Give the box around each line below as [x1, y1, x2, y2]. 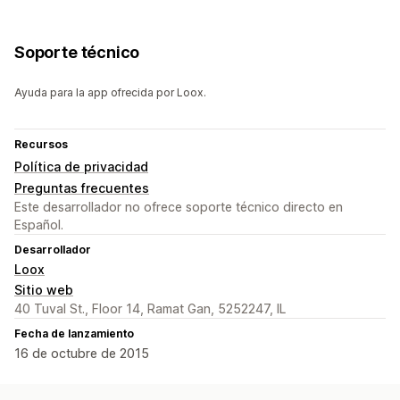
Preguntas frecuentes [14, 180, 149, 196]
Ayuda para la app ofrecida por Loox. [14, 86, 206, 100]
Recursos [14, 137, 68, 152]
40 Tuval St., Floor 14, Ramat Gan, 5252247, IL [14, 301, 286, 317]
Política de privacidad [14, 159, 148, 175]
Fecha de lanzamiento [14, 327, 134, 341]
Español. [14, 217, 63, 233]
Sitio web [14, 282, 73, 298]
